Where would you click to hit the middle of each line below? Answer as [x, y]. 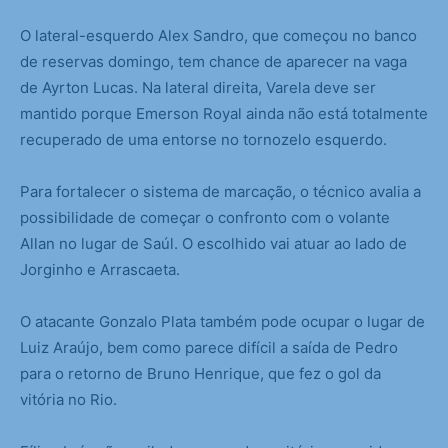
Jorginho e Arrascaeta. [100, 270]
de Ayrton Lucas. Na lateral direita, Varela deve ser [198, 88]
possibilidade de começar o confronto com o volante [205, 218]
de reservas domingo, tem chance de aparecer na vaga [213, 62]
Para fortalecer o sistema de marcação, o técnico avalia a [220, 192]
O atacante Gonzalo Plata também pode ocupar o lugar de [222, 322]
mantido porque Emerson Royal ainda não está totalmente [224, 114]
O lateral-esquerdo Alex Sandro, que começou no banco [218, 36]
